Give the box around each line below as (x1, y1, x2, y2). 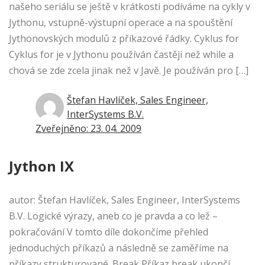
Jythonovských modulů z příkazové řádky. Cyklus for (9, 32, 239, 46)
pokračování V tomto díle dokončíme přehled (9, 225, 208, 239)
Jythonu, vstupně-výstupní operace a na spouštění (9, 16, 232, 30)
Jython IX (9, 156, 74, 176)
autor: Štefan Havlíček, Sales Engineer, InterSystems (9, 193, 240, 207)
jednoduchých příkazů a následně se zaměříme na (9, 241, 228, 255)
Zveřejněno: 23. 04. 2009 (35, 122, 141, 135)
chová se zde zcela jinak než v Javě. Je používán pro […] (9, 64, 248, 77)
